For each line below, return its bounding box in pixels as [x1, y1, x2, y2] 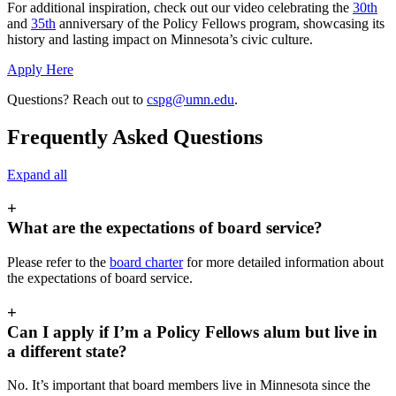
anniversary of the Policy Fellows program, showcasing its [56, 15, 385, 31]
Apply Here [7, 61, 73, 77]
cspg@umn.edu [147, 91, 234, 107]
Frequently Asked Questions [7, 125, 263, 148]
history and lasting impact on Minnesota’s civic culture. [7, 31, 313, 47]
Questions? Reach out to [7, 91, 147, 107]
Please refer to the [7, 255, 110, 270]
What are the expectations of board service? [7, 218, 323, 238]
